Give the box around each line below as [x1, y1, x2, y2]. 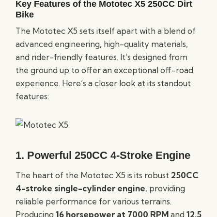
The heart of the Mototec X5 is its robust [15, 170, 171, 180]
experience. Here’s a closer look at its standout [15, 78, 191, 88]
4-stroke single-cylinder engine [15, 183, 145, 193]
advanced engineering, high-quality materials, [15, 39, 188, 49]
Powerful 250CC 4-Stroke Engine [27, 149, 190, 161]
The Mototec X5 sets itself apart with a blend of [15, 26, 196, 36]
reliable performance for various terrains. [15, 196, 171, 206]
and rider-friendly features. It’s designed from [15, 52, 187, 62]
